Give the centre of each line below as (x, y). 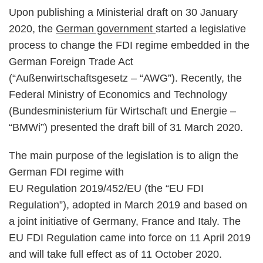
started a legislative (201, 29)
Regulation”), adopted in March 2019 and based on (128, 205)
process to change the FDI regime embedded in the (129, 45)
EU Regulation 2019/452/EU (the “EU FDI (106, 188)
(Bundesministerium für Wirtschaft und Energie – (122, 111)
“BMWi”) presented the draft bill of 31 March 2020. (126, 127)
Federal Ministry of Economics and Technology (118, 95)
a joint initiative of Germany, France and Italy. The (125, 221)
